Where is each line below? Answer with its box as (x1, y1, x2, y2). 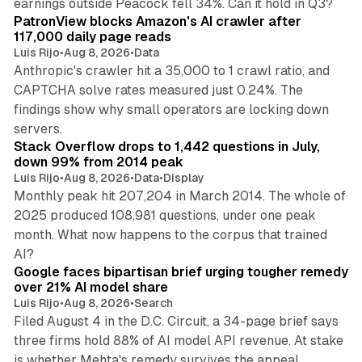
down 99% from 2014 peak (13, 154, 183, 170)
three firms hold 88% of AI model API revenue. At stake (13, 332, 343, 348)
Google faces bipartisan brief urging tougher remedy (13, 263, 348, 280)
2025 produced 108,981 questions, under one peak (13, 207, 316, 223)
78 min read (256, 344, 314, 356)
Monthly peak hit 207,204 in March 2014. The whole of (13, 187, 346, 204)
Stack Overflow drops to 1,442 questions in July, (13, 138, 320, 154)
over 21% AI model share (13, 279, 168, 295)
